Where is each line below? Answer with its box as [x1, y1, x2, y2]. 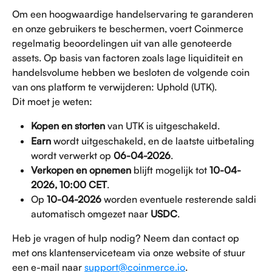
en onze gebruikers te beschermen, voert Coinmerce [12, 22, 246, 35]
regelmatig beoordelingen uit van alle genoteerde [12, 37, 234, 49]
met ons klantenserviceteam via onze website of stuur [12, 246, 248, 259]
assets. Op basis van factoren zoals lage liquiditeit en [12, 52, 245, 64]
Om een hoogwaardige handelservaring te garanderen [12, 8, 256, 20]
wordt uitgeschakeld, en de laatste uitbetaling [51, 134, 257, 147]
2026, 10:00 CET [31, 178, 107, 191]
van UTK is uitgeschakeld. [105, 120, 220, 132]
